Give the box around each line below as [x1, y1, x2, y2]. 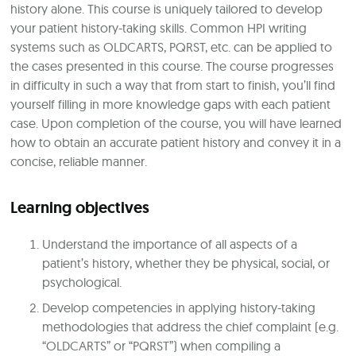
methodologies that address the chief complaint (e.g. [42, 319, 339, 335]
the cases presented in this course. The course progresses [10, 58, 335, 75]
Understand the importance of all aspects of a [42, 236, 298, 253]
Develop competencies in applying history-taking [42, 300, 316, 316]
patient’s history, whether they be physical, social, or [42, 255, 331, 272]
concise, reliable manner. [10, 153, 148, 170]
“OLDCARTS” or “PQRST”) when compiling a [42, 338, 281, 354]
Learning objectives [10, 197, 150, 219]
